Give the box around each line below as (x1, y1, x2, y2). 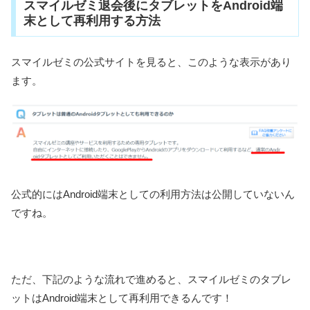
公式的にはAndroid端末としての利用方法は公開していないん (11, 188, 295, 201)
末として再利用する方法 (23, 14, 161, 28)
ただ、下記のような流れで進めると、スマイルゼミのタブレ (11, 273, 291, 286)
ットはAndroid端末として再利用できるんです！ (11, 292, 232, 304)
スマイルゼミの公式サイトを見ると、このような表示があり (11, 55, 291, 68)
